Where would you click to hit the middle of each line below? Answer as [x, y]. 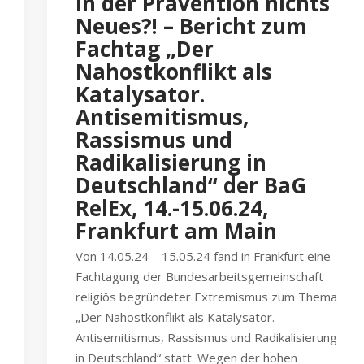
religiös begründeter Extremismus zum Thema [206, 297]
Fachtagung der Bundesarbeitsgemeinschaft [199, 276]
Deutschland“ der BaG [191, 185]
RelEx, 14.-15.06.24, [172, 208]
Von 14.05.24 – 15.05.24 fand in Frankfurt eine [203, 256]
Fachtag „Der [145, 49]
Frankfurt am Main [176, 231]
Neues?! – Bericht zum [191, 26]
